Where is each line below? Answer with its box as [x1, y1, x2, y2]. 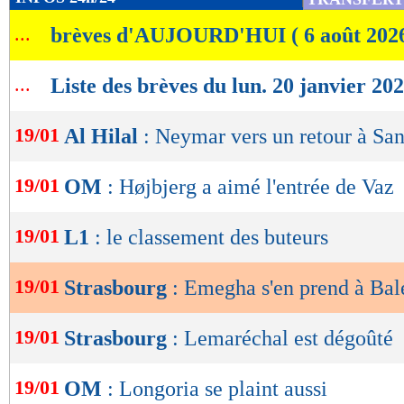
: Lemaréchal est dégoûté [172, 326, 393, 351]
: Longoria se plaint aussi [107, 377, 327, 401]
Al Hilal [64, 124, 143, 149]
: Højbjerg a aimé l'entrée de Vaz [107, 175, 394, 199]
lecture [29, 28, 97, 52]
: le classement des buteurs [95, 225, 328, 250]
